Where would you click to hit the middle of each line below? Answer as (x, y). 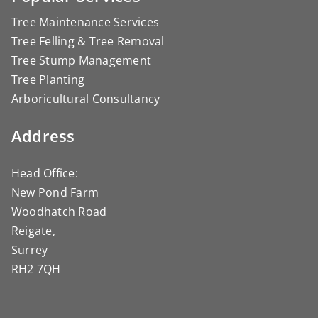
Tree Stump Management (82, 60)
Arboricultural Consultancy (86, 98)
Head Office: (45, 173)
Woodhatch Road (59, 211)
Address (43, 136)
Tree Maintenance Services (85, 22)
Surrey (30, 250)
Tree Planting (48, 79)
